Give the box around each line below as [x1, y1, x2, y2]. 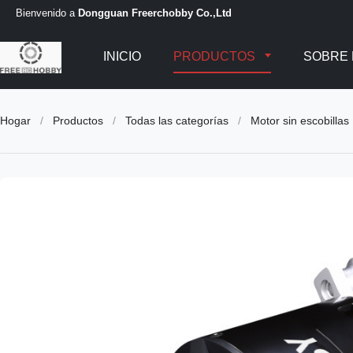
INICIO [102, 50, 141, 63]
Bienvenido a [16, 6, 78, 19]
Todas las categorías [125, 114, 229, 127]
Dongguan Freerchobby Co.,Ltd [78, 6, 232, 19]
